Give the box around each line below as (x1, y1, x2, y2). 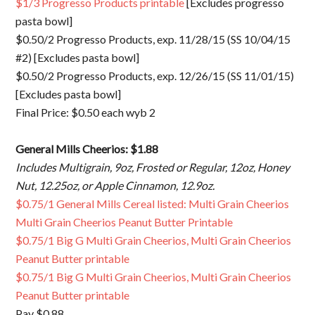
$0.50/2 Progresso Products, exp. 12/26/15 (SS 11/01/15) (15, 68, 295, 82)
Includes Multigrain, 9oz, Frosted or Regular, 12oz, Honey (15, 160, 290, 174)
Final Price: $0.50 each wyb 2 (15, 105, 156, 119)
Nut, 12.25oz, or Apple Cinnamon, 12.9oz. (15, 178, 215, 192)
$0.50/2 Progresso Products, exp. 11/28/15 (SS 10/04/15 (15, 32, 291, 46)
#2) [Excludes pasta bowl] (15, 50, 140, 64)
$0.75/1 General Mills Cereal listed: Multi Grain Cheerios (15, 196, 290, 210)
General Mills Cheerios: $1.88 (15, 141, 159, 155)
